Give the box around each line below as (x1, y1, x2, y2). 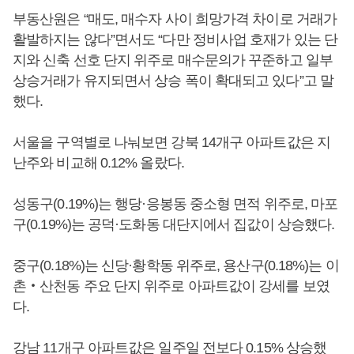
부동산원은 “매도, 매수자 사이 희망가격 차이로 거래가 (13, 11, 337, 27)
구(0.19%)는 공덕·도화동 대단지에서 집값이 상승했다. (13, 217, 335, 232)
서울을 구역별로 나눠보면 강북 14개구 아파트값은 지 (13, 134, 330, 150)
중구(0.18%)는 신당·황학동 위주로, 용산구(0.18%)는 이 (13, 258, 339, 273)
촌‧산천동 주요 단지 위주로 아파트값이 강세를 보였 (13, 278, 330, 294)
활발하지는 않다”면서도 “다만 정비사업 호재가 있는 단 (13, 32, 338, 47)
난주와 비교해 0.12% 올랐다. (13, 155, 184, 171)
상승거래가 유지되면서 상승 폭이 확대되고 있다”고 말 (13, 73, 333, 88)
